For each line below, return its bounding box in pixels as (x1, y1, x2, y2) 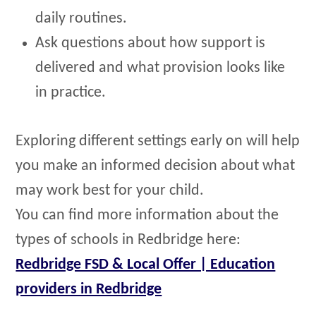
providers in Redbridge (16, 281, 162, 298)
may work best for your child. (16, 182, 205, 199)
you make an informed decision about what (16, 157, 296, 174)
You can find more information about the (16, 207, 279, 224)
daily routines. (35, 11, 128, 28)
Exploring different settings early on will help (16, 133, 300, 150)
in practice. (35, 85, 107, 102)
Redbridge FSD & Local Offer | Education (16, 256, 276, 273)
